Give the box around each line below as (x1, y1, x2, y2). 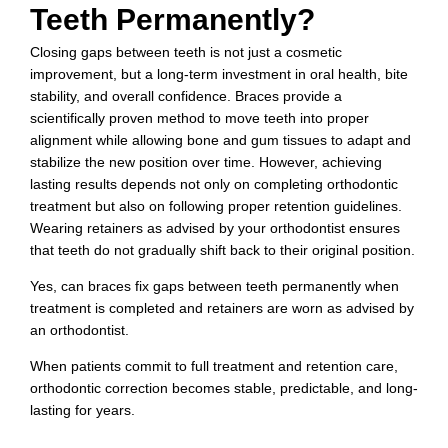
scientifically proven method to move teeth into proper (30, 109, 369, 126)
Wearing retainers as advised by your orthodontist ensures (30, 219, 400, 236)
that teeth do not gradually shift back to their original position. (30, 241, 415, 258)
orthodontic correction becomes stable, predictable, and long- (30, 380, 418, 397)
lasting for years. (30, 402, 135, 419)
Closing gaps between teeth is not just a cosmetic (30, 43, 342, 60)
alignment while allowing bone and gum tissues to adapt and (30, 131, 411, 148)
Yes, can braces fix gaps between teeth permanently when (30, 277, 399, 294)
